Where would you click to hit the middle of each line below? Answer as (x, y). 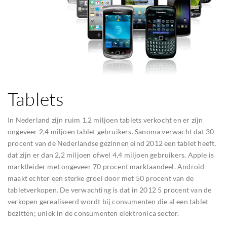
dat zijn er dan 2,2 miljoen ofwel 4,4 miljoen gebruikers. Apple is (111, 155)
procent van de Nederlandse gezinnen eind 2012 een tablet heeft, (112, 143)
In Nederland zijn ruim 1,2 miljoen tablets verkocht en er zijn (105, 120)
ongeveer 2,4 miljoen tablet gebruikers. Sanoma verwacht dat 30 (111, 131)
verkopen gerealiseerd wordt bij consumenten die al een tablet (108, 201)
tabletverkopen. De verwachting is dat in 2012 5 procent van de (110, 190)
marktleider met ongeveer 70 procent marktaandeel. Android (106, 166)
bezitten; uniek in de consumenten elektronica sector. (93, 213)
